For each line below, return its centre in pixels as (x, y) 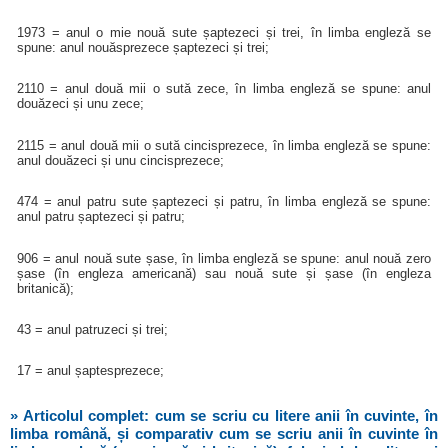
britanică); (46, 288)
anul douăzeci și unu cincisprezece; (121, 160)
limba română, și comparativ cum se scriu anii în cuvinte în (224, 433)
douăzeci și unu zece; (81, 104)
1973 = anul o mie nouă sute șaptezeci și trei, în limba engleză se (224, 33)
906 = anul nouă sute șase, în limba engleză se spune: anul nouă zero (224, 258)
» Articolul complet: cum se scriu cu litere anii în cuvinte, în (224, 415)
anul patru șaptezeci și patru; (101, 217)
